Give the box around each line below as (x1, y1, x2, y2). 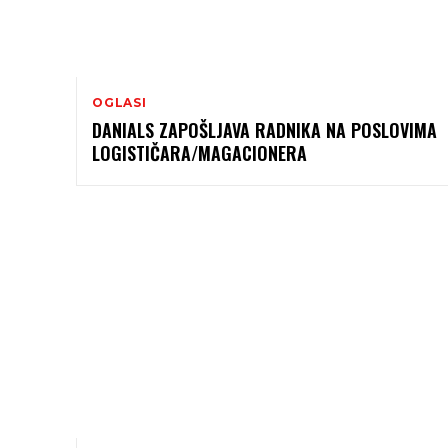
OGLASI (92, 95, 147, 111)
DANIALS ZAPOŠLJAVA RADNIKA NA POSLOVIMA (92, 117, 437, 144)
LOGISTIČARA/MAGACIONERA (92, 140, 307, 167)
